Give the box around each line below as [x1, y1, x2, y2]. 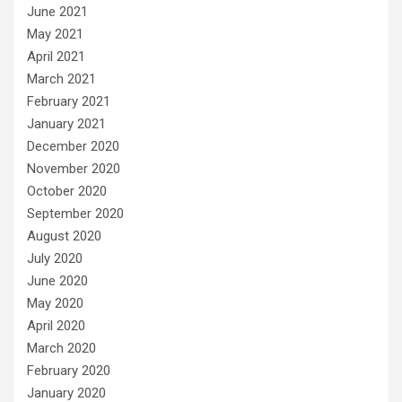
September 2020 [27, 205, 124, 222]
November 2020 [27, 160, 120, 177]
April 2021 [27, 48, 85, 65]
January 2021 [27, 115, 106, 132]
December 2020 [27, 137, 119, 154]
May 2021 [27, 25, 83, 42]
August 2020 [27, 227, 101, 244]
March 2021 [27, 70, 96, 87]
